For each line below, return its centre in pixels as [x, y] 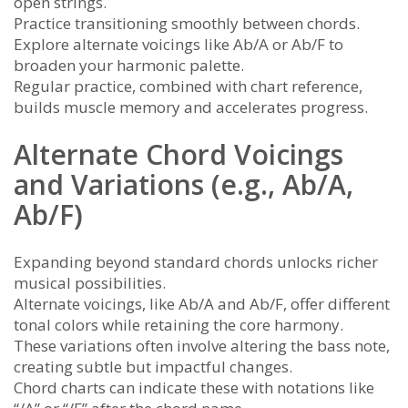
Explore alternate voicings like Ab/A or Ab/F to [178, 45]
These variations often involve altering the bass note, [202, 346]
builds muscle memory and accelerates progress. [191, 107]
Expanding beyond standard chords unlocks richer [196, 262]
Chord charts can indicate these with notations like [194, 388]
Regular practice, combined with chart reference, [188, 87]
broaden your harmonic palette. [129, 66]
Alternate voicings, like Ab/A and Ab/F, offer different [202, 304]
